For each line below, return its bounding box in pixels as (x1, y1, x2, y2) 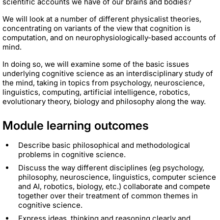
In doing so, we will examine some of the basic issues (2, 59, 189, 69)
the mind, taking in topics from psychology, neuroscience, (2, 78, 205, 87)
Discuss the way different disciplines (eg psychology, (18, 163, 204, 172)
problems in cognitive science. (18, 149, 126, 159)
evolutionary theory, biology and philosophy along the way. (2, 96, 206, 106)
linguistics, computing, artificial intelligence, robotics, (2, 87, 190, 97)
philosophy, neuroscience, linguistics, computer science (18, 172, 216, 182)
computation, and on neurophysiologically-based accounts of (2, 32, 216, 42)
